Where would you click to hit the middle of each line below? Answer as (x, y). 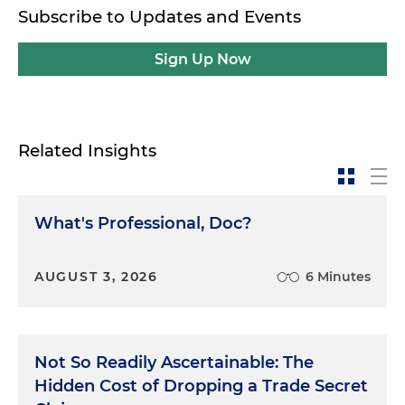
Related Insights (87, 151)
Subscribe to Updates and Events (160, 17)
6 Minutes (338, 277)
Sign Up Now (202, 59)
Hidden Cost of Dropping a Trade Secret (201, 386)
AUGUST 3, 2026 (96, 277)
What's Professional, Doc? (143, 223)
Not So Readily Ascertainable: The (174, 363)
